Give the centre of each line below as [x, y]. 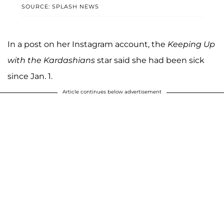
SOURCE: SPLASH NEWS [60, 6]
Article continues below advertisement [112, 91]
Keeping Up [191, 44]
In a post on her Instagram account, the [87, 44]
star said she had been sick [150, 60]
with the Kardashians [51, 60]
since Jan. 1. [30, 76]
